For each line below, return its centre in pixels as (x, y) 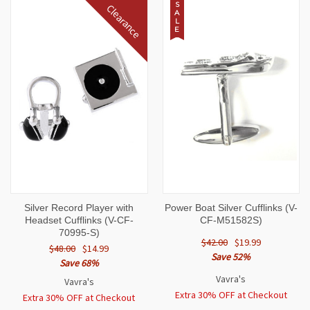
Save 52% (231, 257)
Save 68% (79, 263)
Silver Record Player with (79, 208)
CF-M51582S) (231, 220)
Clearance (124, 21)
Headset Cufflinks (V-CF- (79, 220)
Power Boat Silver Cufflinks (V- (231, 208)
